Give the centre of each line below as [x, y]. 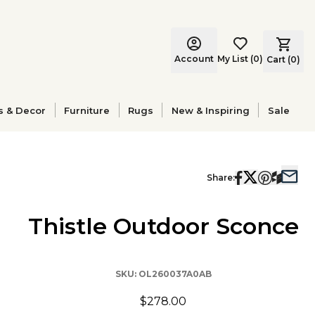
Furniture [87, 110]
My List [233, 58]
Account [194, 58]
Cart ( [278, 59]
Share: [221, 178]
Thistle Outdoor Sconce [163, 226]
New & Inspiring [210, 110]
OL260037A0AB [175, 274]
